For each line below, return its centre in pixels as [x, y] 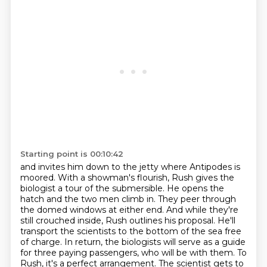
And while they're [202, 210]
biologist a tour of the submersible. [93, 188]
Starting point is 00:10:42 [72, 154]
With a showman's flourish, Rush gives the [146, 178]
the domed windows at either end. [93, 210]
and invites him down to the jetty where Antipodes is [130, 167]
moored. [39, 178]
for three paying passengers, [80, 253]
